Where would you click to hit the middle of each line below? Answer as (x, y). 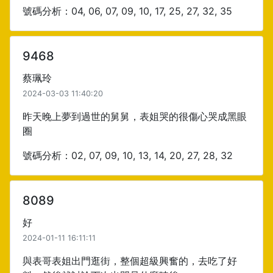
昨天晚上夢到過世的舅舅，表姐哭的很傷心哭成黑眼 (135, 116)
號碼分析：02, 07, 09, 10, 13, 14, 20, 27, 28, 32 (128, 155)
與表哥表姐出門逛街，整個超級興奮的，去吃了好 (130, 261)
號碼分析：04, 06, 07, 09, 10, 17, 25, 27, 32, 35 (127, 11)
